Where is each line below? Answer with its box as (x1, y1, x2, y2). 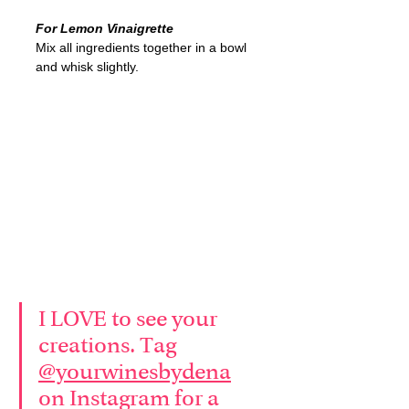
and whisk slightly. (36, 59, 139, 74)
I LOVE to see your (38, 309, 222, 331)
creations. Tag (38, 335, 181, 358)
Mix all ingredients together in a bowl (36, 40, 250, 55)
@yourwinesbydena (38, 362, 231, 384)
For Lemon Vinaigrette (36, 21, 173, 36)
